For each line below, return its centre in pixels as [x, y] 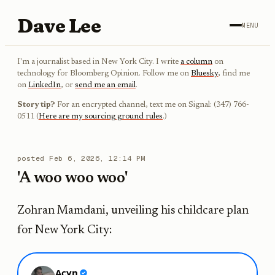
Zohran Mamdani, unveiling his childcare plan [133, 211]
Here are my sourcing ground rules [101, 117]
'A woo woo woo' [73, 179]
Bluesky [204, 74]
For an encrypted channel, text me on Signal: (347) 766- [153, 105]
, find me [234, 74]
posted [33, 158]
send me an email [105, 85]
